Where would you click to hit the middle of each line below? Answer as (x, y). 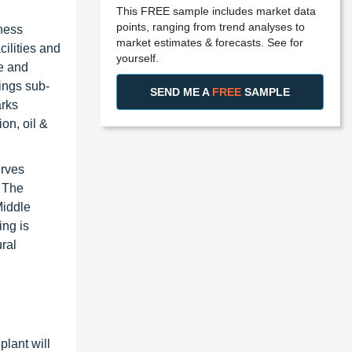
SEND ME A (181, 92)
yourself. (137, 58)
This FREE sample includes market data (216, 11)
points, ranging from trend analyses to (211, 26)
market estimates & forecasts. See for (210, 42)
